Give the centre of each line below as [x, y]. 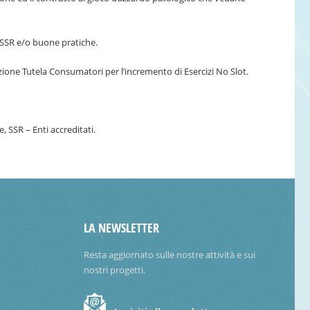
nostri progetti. [115, 270]
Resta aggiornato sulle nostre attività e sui [170, 254]
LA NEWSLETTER [122, 228]
